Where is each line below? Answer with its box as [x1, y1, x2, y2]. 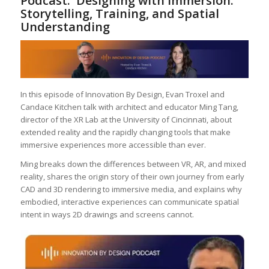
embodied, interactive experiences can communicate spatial [20, 196, 239, 207]
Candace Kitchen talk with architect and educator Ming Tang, [20, 101, 238, 112]
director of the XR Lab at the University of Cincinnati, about [20, 113, 232, 125]
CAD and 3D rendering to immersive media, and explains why [20, 184, 242, 195]
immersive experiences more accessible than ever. [20, 139, 206, 150]
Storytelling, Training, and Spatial [20, 5, 219, 22]
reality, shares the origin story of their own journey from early [20, 171, 244, 182]
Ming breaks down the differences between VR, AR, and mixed [20, 159, 246, 169]
